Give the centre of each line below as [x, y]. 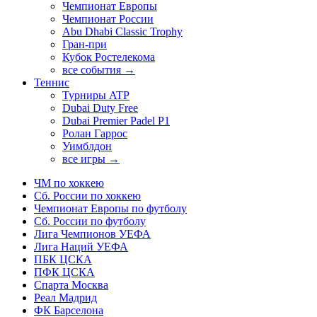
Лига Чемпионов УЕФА [92, 234]
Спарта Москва [71, 284]
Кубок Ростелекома [109, 57]
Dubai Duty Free [100, 108]
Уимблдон [87, 146]
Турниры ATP [96, 95]
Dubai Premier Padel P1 [116, 120]
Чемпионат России [108, 18]
